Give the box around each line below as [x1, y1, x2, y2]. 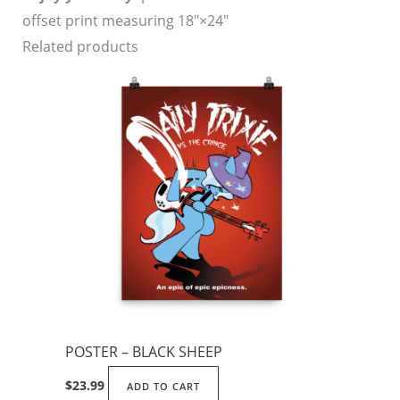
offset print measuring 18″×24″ [21, 11, 229, 31]
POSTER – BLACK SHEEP [64, 342, 222, 362]
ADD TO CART [126, 379, 200, 394]
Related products [21, 37, 138, 57]
